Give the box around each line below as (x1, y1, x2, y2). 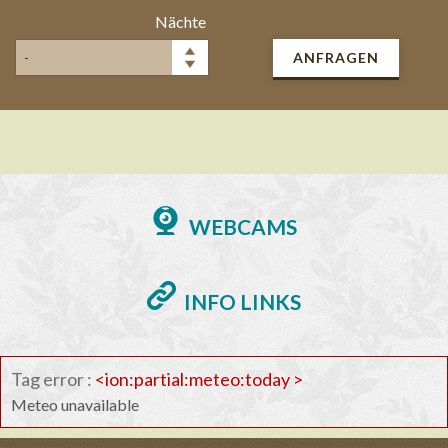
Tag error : (11, 367, 95, 390)
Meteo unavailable (11, 394, 139, 414)
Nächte (154, 12, 206, 32)
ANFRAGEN (293, 49, 379, 67)
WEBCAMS (188, 214, 297, 240)
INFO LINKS (184, 288, 302, 314)
